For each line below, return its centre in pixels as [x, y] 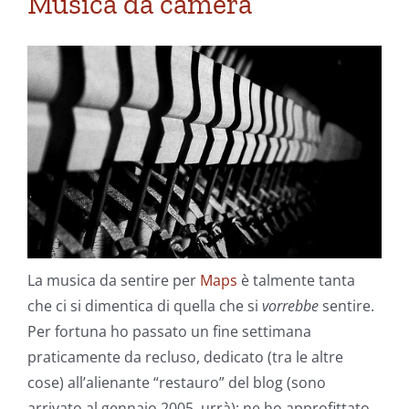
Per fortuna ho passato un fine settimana [169, 331]
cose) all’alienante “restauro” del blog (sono [177, 382]
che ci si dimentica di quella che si [145, 305]
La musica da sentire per [114, 280]
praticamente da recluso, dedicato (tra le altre [185, 357]
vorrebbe [290, 305]
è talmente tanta [296, 280]
